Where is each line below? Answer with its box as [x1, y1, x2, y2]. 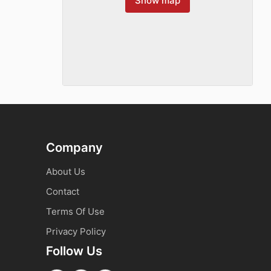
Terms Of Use [46, 206, 105, 217]
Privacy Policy [46, 226, 106, 237]
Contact [46, 186, 79, 197]
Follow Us [46, 243, 102, 258]
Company [46, 140, 103, 155]
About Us [46, 166, 85, 177]
